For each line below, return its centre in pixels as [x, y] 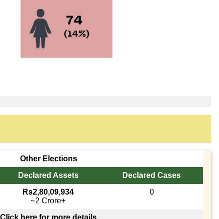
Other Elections [48, 158]
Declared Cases [152, 175]
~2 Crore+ [48, 200]
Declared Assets [48, 175]
